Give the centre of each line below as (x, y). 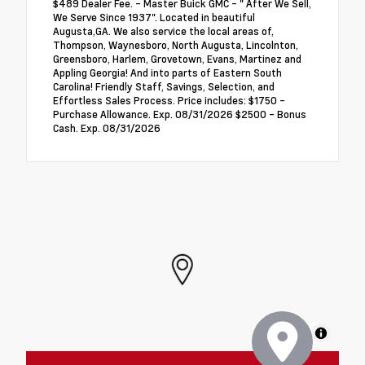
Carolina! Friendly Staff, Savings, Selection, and (164, 86)
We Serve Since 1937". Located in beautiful (154, 17)
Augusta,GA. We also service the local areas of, (163, 31)
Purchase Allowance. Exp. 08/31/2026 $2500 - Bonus (180, 114)
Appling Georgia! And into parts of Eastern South (167, 72)
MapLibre (287, 332)
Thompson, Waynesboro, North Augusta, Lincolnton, (176, 44)
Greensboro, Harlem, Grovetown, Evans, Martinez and (177, 58)
